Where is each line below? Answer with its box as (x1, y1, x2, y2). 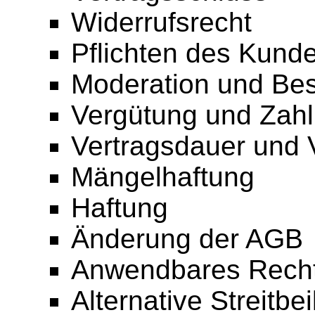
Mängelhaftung (70, 162, 255, 193)
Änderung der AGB (70, 224, 303, 255)
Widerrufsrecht (70, 7, 252, 38)
